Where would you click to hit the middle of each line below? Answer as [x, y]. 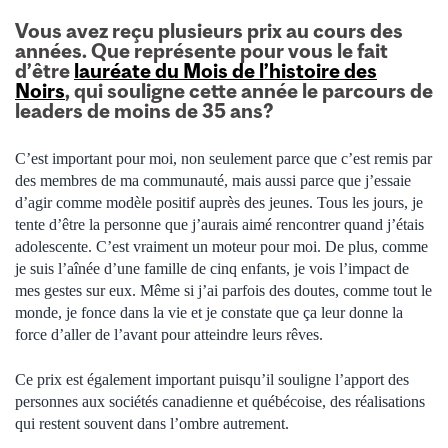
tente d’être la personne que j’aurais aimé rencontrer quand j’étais [219, 225]
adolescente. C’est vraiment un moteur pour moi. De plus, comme [221, 247]
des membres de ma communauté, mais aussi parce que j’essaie [213, 181]
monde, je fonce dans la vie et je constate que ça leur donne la [209, 313]
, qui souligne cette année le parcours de [249, 91]
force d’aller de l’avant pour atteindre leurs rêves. [169, 335]
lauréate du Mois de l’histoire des [225, 71]
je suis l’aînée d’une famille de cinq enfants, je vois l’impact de [212, 269]
